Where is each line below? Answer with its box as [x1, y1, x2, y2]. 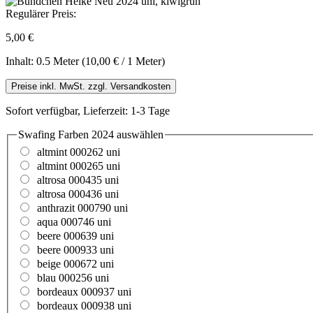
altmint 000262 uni [37, 146, 120, 159]
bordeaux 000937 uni [37, 286, 131, 298]
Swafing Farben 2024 [18, 128, 114, 140]
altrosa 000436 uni [37, 188, 119, 201]
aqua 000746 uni [37, 216, 111, 228]
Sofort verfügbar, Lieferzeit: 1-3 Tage [6, 104, 170, 117]
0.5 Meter [36, 54, 82, 67]
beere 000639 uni [37, 230, 114, 242]
